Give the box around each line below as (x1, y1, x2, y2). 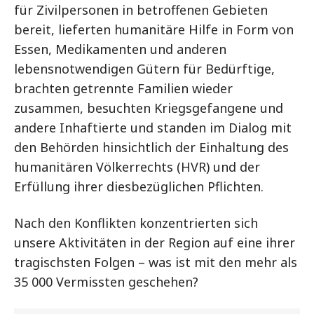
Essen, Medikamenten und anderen (14, 41, 226, 57)
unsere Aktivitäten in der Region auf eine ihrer (14, 234, 295, 251)
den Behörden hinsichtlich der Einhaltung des (14, 139, 289, 156)
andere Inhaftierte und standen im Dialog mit (14, 119, 292, 136)
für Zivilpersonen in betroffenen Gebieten (14, 1, 268, 18)
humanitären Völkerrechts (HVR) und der (14, 158, 260, 175)
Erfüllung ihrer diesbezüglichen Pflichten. (14, 178, 267, 195)
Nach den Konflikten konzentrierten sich (14, 214, 258, 231)
